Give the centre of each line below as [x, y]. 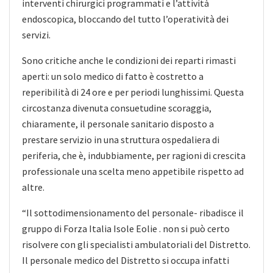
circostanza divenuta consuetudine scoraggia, [117, 108]
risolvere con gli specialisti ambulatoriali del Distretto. [136, 244]
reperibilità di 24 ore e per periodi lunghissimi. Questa [133, 92]
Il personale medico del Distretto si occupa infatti [126, 260]
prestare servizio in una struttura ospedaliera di [121, 139]
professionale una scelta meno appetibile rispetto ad [133, 171]
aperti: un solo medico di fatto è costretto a [113, 76]
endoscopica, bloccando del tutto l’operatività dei [125, 19]
